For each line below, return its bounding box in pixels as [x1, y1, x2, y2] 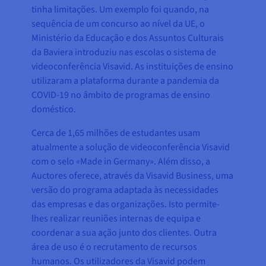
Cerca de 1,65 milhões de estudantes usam [31, 126, 201, 140]
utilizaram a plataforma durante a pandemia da [31, 74, 220, 88]
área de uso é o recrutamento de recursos [31, 240, 198, 254]
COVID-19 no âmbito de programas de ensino [31, 88, 211, 102]
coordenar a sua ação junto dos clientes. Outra [31, 226, 217, 240]
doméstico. [31, 103, 77, 116]
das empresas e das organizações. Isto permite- [31, 198, 220, 211]
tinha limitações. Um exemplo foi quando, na [31, 3, 210, 17]
